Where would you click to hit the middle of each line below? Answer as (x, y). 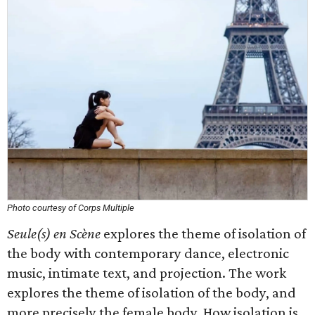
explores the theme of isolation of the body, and (152, 292)
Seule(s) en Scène (54, 233)
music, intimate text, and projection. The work (147, 273)
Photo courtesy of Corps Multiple (71, 208)
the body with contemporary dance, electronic (148, 253)
